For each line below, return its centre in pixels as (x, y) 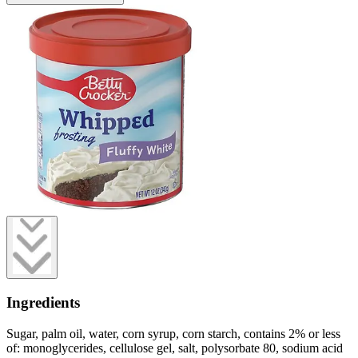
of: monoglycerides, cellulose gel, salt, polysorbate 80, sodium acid (175, 348)
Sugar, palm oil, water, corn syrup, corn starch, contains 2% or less (173, 333)
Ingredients (43, 303)
